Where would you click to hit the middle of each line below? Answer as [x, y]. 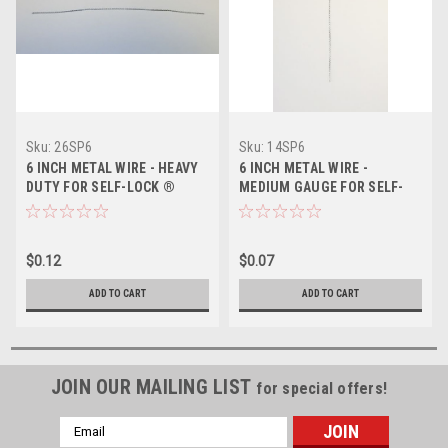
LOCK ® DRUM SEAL [300, 205]
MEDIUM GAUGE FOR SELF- [321, 186]
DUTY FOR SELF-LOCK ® [100, 186]
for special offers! [322, 388]
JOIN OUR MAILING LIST [153, 386]
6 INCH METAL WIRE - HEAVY [112, 167]
